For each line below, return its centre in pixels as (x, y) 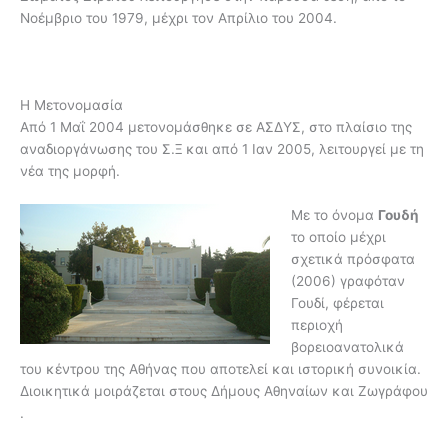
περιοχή (316, 325)
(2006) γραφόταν (347, 281)
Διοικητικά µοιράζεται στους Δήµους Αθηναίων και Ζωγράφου (224, 391)
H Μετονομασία (71, 105)
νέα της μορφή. (70, 171)
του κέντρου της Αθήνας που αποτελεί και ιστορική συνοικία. (220, 369)
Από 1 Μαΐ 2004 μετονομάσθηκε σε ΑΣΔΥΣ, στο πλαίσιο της (216, 127)
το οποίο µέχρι (338, 237)
